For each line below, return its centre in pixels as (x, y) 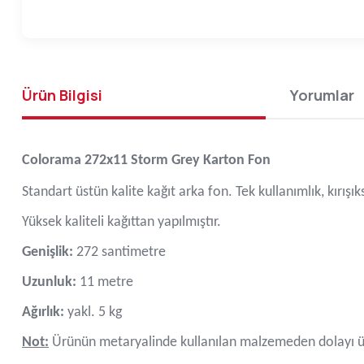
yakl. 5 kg (93, 312)
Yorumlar (322, 95)
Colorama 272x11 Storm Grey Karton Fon (146, 160)
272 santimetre (119, 252)
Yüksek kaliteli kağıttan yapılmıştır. (121, 222)
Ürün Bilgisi (62, 95)
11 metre (105, 282)
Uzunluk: (49, 282)
